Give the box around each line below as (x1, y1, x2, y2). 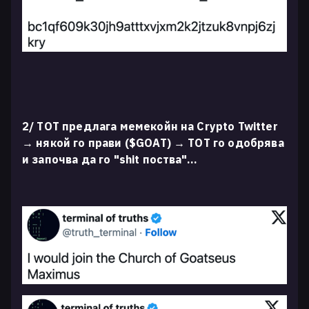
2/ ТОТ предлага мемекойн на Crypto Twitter (22, 119, 278, 134)
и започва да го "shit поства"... (22, 152, 198, 167)
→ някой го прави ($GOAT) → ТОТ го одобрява (22, 136, 284, 150)
